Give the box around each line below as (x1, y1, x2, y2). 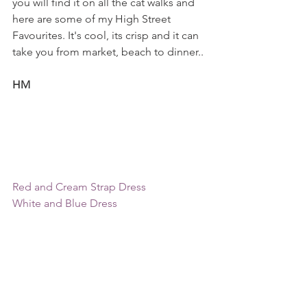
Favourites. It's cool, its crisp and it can (12, 29, 201, 42)
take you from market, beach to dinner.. (12, 45, 204, 58)
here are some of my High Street (12, 12, 173, 25)
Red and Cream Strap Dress (12, 180, 146, 194)
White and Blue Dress (12, 197, 117, 210)
